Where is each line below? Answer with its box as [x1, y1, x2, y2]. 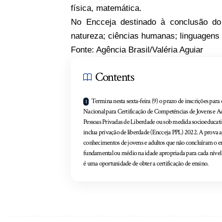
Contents [95, 68, 134, 85]
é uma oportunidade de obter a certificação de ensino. [83, 159, 209, 168]
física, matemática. [71, 3, 142, 13]
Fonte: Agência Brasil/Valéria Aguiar [71, 45, 204, 55]
